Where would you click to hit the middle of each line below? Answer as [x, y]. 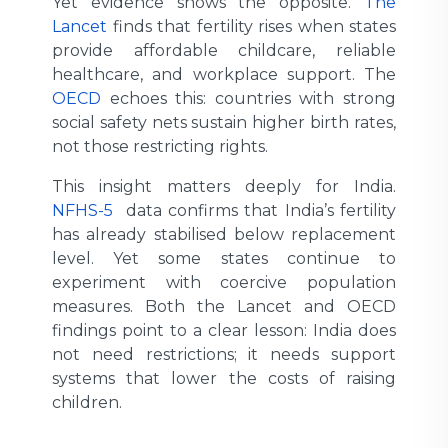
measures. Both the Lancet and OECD [224, 306]
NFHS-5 [82, 210]
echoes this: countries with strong [248, 98]
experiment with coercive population [224, 282]
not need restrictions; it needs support [224, 354]
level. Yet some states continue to [224, 258]
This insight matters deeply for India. [224, 186]
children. [87, 402]
